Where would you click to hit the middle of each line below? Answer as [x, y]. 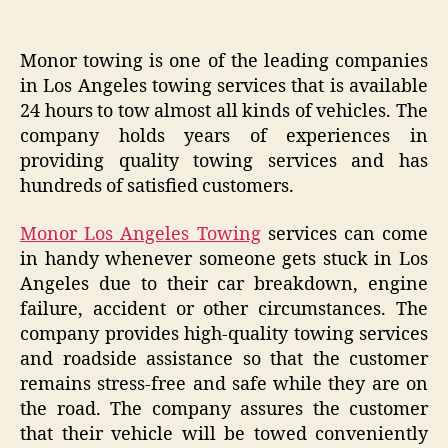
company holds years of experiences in [224, 137]
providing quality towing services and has [224, 162]
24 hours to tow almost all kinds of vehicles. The [224, 112]
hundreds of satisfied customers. [157, 187]
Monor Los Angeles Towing [140, 234]
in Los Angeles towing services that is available [224, 87]
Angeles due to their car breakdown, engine [224, 284]
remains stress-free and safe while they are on [224, 384]
